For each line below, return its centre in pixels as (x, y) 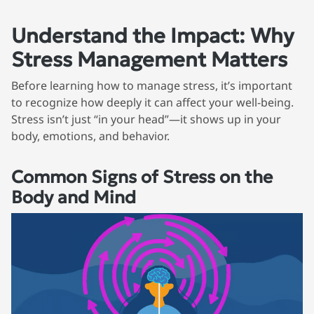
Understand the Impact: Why (152, 35)
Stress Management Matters (149, 59)
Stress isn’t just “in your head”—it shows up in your (146, 119)
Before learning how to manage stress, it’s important (152, 85)
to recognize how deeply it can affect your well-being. (152, 102)
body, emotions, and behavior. (90, 136)
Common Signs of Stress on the (142, 177)
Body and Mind (74, 197)
